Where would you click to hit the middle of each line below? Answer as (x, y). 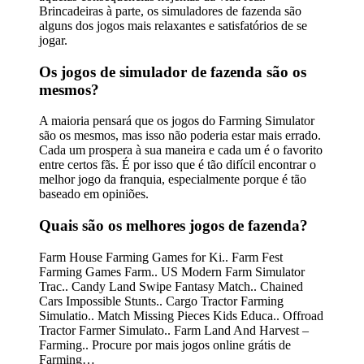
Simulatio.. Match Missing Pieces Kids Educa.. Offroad (181, 315)
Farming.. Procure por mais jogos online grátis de (165, 344)
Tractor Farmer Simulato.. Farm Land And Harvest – (174, 330)
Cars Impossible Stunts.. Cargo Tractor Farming (161, 301)
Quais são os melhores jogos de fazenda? (173, 225)
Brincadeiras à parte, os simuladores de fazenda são (170, 11)
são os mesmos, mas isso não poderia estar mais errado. (180, 136)
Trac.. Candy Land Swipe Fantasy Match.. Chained (171, 286)
